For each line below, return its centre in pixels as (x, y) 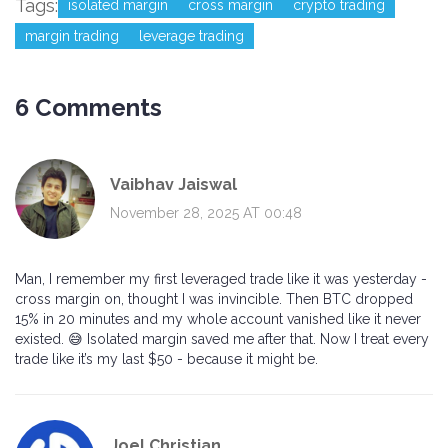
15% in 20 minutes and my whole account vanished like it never (218, 319)
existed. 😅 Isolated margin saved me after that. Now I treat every (222, 339)
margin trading (72, 36)
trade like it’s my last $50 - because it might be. (166, 359)
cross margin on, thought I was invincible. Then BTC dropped (214, 299)
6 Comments (88, 108)
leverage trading (191, 36)
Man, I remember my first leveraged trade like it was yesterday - (221, 279)
